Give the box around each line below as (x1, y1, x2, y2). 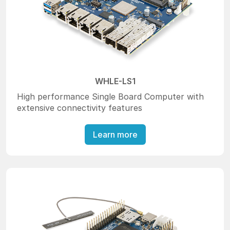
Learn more (92, 129, 138, 140)
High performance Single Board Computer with (17, 91, 204, 102)
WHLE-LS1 (94, 76, 136, 87)
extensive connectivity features (17, 103, 143, 113)
